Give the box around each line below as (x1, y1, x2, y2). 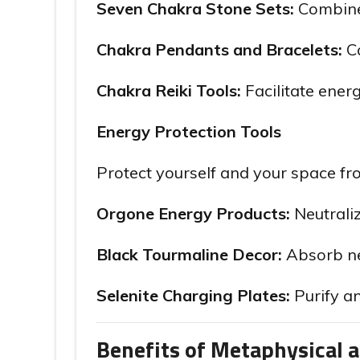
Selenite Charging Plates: (96, 285, 290, 305)
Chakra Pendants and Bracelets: (96, 39, 342, 59)
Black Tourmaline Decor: (96, 244, 282, 264)
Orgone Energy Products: (96, 203, 290, 223)
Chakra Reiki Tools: (96, 80, 241, 100)
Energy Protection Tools (96, 121, 281, 141)
